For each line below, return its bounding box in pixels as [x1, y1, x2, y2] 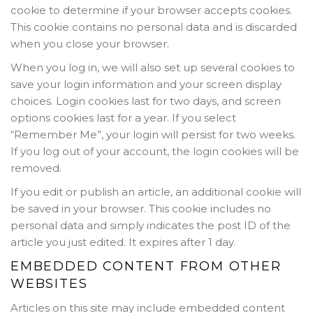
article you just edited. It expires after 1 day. [10, 235, 235, 249]
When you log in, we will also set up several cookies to [10, 60, 295, 74]
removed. [10, 161, 61, 175]
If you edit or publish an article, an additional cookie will [10, 184, 301, 198]
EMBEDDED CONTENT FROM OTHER [10, 258, 282, 274]
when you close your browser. [10, 36, 169, 50]
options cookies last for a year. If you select [10, 110, 236, 124]
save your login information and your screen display [10, 77, 282, 91]
